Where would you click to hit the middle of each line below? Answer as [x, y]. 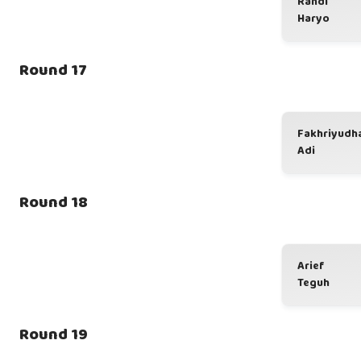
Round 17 [53, 70]
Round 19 [54, 334]
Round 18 [54, 202]
